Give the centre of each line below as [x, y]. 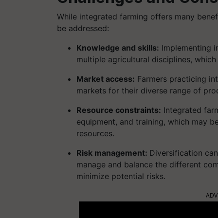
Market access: [106, 79]
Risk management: [113, 153]
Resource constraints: [119, 110]
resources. [95, 133]
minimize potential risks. [121, 176]
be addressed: [83, 28]
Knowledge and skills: [118, 47]
